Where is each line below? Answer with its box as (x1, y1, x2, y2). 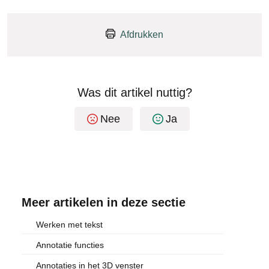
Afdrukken (120, 29, 163, 40)
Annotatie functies (36, 240, 104, 250)
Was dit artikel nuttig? (77, 86, 192, 100)
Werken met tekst (36, 220, 103, 230)
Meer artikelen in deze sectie (22, 196, 186, 210)
